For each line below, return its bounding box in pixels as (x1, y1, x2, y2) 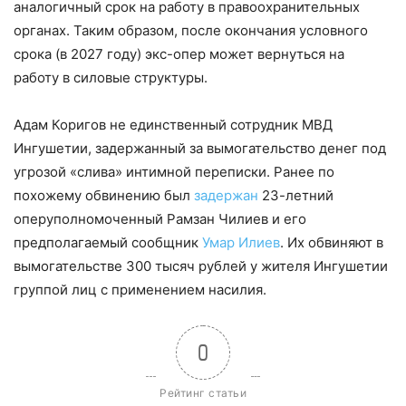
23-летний (258, 187, 333, 205)
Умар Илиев (198, 234, 280, 252)
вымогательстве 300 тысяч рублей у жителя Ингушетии (14, 257, 388, 275)
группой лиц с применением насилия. (14, 281, 266, 299)
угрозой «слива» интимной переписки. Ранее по (14, 163, 334, 181)
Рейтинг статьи (159, 386, 246, 401)
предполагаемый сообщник (14, 234, 198, 252)
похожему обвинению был (14, 187, 190, 205)
